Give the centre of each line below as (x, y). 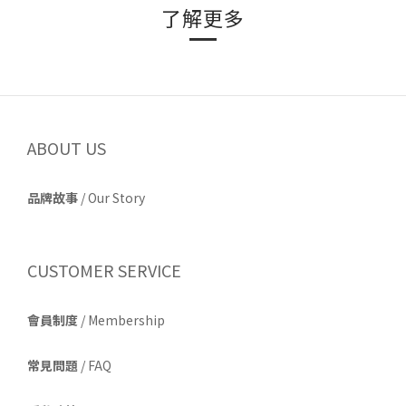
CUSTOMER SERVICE (104, 270)
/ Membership (121, 320)
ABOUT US (67, 148)
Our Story (116, 198)
